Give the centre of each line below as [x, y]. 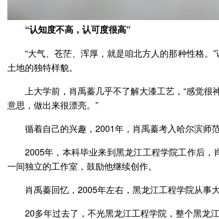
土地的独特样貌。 [43, 67]
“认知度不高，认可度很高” [78, 29]
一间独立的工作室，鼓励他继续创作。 [82, 165]
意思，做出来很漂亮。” [53, 104]
